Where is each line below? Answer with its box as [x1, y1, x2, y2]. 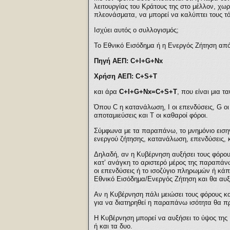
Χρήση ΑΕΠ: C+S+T [94, 72, 157, 80]
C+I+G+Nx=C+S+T [119, 88, 177, 95]
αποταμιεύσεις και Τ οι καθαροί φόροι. [94, 111, 208, 119]
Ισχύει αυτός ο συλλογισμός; [94, 26, 179, 34]
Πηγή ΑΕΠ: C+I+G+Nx [94, 57, 163, 65]
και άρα [94, 88, 119, 95]
